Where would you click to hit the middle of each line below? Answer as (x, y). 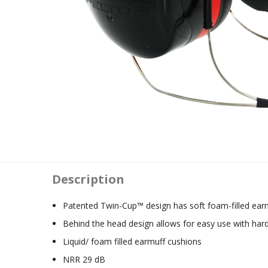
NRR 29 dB (84, 259)
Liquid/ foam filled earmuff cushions (133, 241)
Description (88, 179)
